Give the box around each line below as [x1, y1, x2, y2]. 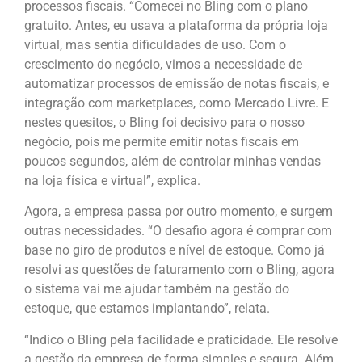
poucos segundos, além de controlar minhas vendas [24, 154, 321, 170]
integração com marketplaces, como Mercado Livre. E [24, 95, 329, 112]
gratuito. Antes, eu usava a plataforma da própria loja [24, 18, 328, 34]
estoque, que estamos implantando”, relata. [24, 301, 270, 317]
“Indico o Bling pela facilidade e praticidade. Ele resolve [24, 331, 338, 347]
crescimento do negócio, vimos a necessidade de [24, 57, 302, 73]
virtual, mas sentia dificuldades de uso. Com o [24, 37, 286, 53]
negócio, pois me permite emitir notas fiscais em [24, 134, 299, 150]
